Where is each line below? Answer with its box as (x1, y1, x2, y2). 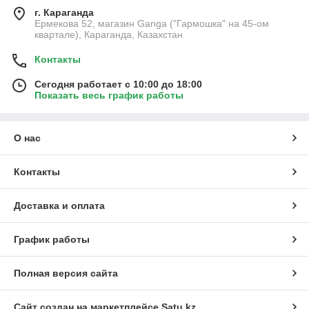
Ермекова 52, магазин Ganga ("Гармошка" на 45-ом (34, 18, 269, 30)
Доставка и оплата (14, 200, 105, 212)
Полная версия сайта (14, 268, 118, 279)
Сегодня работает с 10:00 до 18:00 (34, 79, 202, 90)
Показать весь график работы (34, 90, 183, 101)
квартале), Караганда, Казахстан (34, 29, 183, 41)
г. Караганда (34, 7, 94, 19)
